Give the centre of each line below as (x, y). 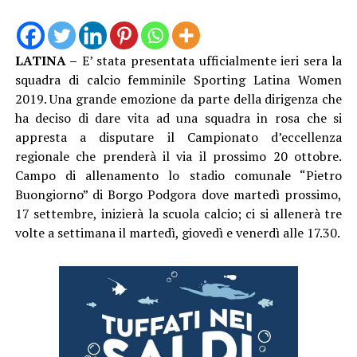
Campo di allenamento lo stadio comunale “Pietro (178, 175)
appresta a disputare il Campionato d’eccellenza (178, 137)
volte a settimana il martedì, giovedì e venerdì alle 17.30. (177, 232)
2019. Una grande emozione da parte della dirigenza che (178, 98)
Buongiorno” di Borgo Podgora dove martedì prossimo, (178, 194)
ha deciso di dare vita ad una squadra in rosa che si (178, 118)
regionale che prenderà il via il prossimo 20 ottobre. (178, 156)
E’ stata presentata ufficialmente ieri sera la (210, 60)
